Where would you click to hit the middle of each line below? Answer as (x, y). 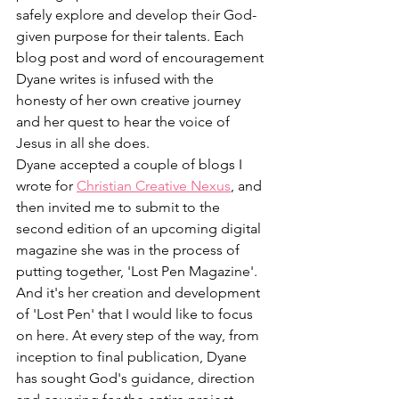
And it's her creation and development (140, 292)
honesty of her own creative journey (130, 100)
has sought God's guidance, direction (137, 378)
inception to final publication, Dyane (133, 356)
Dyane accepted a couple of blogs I (131, 164)
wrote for (46, 185)
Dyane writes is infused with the (117, 78)
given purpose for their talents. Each (132, 36)
